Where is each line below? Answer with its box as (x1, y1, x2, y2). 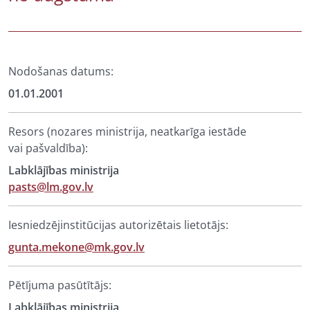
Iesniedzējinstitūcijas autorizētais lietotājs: (8, 217, 228, 232)
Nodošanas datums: (8, 64, 113, 79)
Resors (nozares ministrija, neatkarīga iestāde (8, 124, 246, 139)
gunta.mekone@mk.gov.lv (8, 239, 145, 255)
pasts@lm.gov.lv (8, 179, 93, 194)
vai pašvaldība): (8, 140, 88, 156)
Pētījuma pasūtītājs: (8, 277, 111, 293)
